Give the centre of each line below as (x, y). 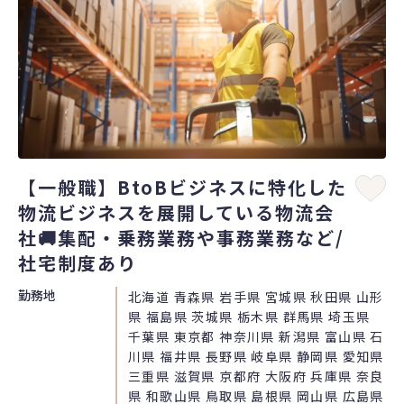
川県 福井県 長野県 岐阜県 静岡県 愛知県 (256, 356)
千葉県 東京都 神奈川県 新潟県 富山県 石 (256, 336)
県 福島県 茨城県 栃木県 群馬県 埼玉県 (249, 316)
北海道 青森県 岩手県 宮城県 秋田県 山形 (256, 296)
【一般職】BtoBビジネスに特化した (183, 187)
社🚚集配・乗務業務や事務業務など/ (181, 237)
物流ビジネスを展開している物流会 (176, 212)
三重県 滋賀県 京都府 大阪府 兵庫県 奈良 (256, 376)
